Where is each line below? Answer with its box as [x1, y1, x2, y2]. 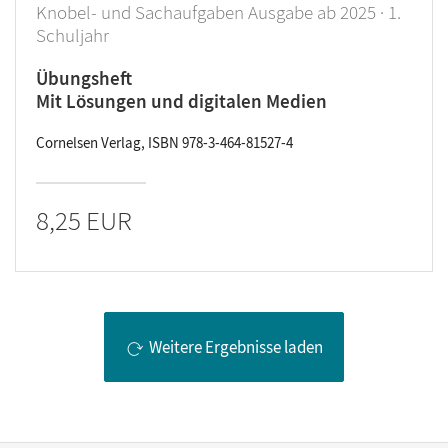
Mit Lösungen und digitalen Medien [36, 89, 327, 113]
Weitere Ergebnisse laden [149, 336, 323, 359]
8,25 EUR [36, 203, 132, 237]
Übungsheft [36, 66, 132, 90]
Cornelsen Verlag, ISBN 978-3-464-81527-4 [36, 133, 293, 152]
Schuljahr [36, 23, 109, 47]
